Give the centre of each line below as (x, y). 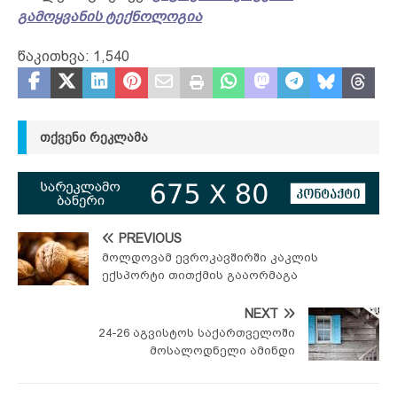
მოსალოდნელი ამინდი (222, 351)
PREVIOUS (150, 239)
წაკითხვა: (54, 56)
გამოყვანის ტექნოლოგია (110, 16)
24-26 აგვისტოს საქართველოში (197, 333)
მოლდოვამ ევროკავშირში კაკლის (210, 258)
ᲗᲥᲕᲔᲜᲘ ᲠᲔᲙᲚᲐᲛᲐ (94, 137)
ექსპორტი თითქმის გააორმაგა (200, 276)
